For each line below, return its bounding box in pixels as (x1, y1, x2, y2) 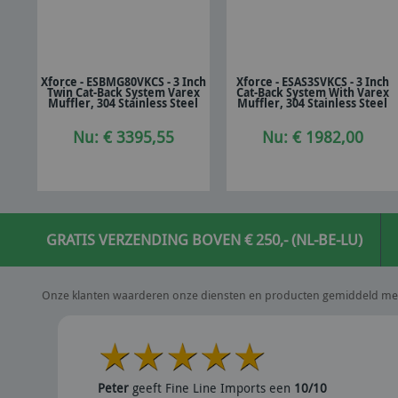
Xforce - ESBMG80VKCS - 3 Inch (40, 74, 206, 91)
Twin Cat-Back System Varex (46, 84, 200, 101)
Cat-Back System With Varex (235, 84, 389, 101)
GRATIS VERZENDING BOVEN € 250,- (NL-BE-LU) (46, 229, 362, 250)
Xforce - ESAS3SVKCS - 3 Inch (235, 74, 389, 91)
